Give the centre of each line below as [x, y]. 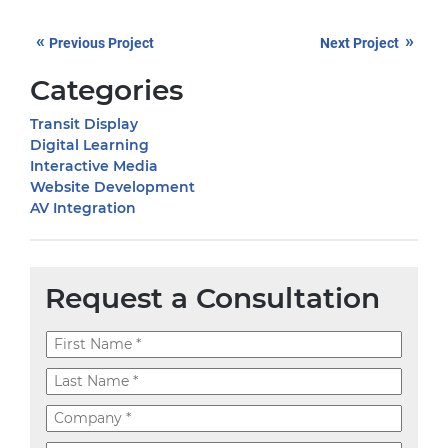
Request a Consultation [212, 297]
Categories [106, 89]
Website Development [112, 186]
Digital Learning [89, 144]
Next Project [359, 42]
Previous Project [101, 42]
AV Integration [83, 207]
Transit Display [84, 123]
